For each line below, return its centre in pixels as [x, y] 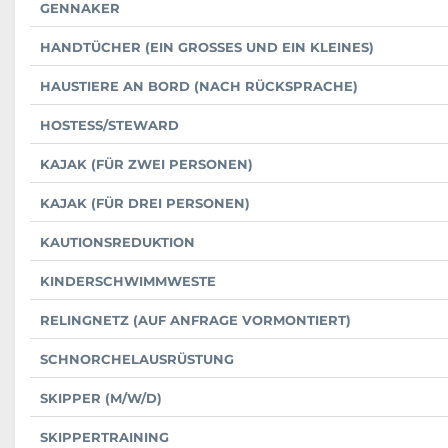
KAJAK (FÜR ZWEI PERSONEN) [146, 164]
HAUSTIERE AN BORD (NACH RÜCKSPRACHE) [199, 86]
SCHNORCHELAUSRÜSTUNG [137, 359]
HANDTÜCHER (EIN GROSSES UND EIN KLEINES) [204, 47]
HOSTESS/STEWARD [109, 125]
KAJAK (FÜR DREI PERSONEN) [145, 203]
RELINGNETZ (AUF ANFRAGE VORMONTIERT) [195, 320]
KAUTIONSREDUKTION [117, 242]
